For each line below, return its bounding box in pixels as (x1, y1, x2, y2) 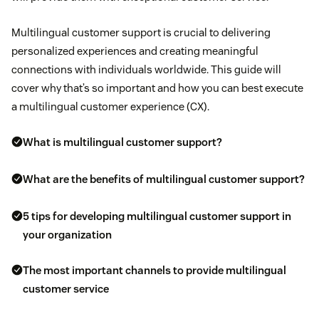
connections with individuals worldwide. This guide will (11, 63, 281, 77)
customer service (23, 282, 109, 296)
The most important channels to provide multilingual (23, 263, 286, 278)
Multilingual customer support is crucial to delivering (11, 26, 271, 40)
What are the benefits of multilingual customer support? (23, 172, 305, 187)
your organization (23, 228, 112, 242)
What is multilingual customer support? (23, 135, 222, 150)
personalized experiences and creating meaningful (11, 44, 258, 58)
